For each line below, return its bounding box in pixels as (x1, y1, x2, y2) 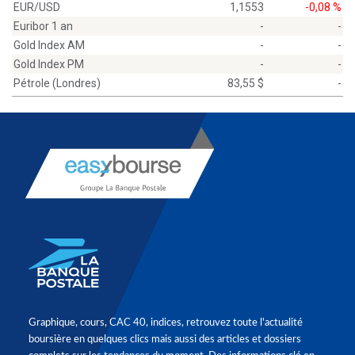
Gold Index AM (13, 39, 85, 52)
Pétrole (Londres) (13, 77, 101, 90)
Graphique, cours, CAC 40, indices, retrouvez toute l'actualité (29, 318, 303, 328)
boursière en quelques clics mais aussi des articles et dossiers (29, 334, 301, 345)
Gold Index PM (13, 58, 84, 71)
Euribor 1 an (13, 20, 73, 32)
